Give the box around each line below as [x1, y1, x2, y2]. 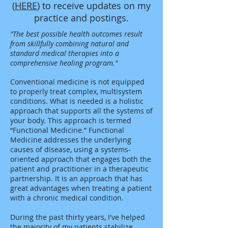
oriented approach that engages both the [10, 154, 151, 164]
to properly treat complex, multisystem [10, 87, 142, 96]
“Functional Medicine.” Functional [10, 125, 124, 135]
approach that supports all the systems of [10, 106, 153, 116]
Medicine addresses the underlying [10, 135, 131, 145]
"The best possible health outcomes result [10, 29, 142, 39]
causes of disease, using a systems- [10, 145, 131, 154]
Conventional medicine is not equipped [10, 77, 145, 87]
